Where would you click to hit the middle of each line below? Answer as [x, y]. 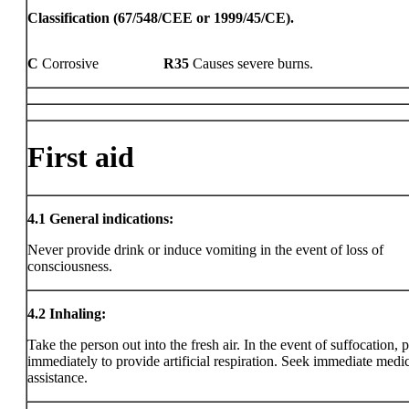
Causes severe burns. [253, 63]
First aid [81, 157]
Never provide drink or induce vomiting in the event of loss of [205, 250]
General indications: [111, 219]
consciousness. [70, 266]
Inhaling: [78, 314]
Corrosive [70, 63]
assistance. [58, 378]
